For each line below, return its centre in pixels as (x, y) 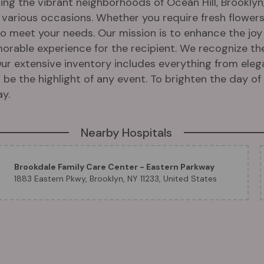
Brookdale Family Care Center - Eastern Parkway (114, 167)
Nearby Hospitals (126, 133)
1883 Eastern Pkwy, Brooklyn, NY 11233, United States (115, 179)
